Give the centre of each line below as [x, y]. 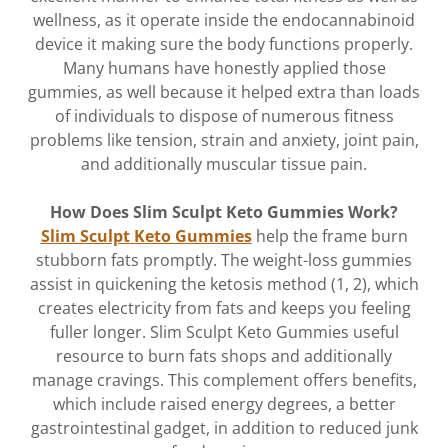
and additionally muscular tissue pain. [224, 163]
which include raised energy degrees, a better [224, 403]
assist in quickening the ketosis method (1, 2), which [224, 283]
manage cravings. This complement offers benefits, [224, 379]
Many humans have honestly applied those [224, 67]
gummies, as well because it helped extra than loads [224, 91]
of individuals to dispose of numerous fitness [224, 115]
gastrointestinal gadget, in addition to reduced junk [224, 427]
